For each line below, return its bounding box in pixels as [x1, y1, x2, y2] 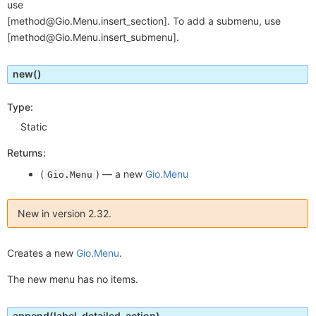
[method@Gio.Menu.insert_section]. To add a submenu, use [7, 15, 281, 27]
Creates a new [7, 247, 76, 260]
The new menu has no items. [7, 273, 138, 286]
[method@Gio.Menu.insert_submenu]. [7, 31, 179, 43]
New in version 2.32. [18, 207, 111, 220]
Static [20, 121, 48, 133]
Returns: [7, 147, 46, 159]
